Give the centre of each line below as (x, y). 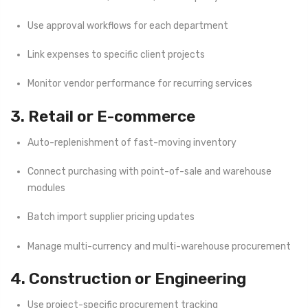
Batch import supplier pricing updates (111, 217)
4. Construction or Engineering (128, 278)
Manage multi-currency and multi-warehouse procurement (159, 246)
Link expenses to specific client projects (116, 55)
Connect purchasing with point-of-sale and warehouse (150, 172)
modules (46, 188)
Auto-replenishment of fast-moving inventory (132, 143)
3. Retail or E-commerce (103, 116)
